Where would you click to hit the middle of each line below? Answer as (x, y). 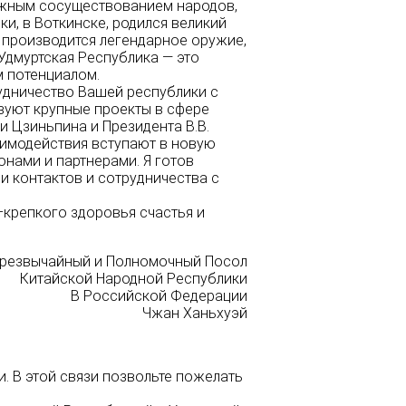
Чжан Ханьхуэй (195, 314)
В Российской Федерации (159, 296)
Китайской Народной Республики (134, 279)
